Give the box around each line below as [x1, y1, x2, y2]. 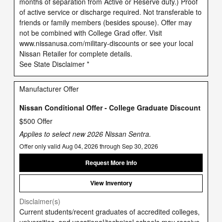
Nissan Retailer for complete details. [19, 48, 132, 58]
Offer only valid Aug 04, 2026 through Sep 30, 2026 [19, 142, 158, 151]
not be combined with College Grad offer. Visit [19, 27, 162, 38]
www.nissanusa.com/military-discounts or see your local [19, 38, 193, 48]
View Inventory [90, 178, 132, 188]
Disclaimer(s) [19, 196, 60, 206]
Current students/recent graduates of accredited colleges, [19, 206, 200, 217]
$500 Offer [19, 116, 53, 126]
